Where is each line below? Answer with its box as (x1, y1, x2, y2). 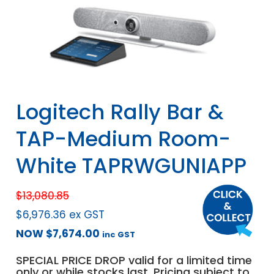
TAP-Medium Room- (16, 124, 231, 154)
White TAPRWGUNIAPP (16, 151, 247, 181)
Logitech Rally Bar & (16, 97, 224, 127)
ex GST (69, 207, 105, 223)
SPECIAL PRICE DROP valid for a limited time (16, 253, 253, 268)
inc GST (102, 229, 136, 241)
